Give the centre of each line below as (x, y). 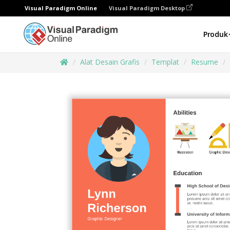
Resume (205, 62)
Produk (215, 34)
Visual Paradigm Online (61, 8)
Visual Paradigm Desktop (148, 8)
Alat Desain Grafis (110, 62)
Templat (165, 62)
